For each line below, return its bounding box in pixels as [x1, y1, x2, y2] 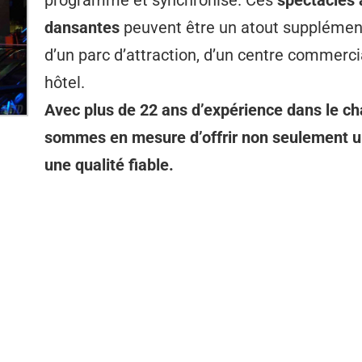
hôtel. [44, 73, 85, 92]
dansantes [44, 18, 120, 37]
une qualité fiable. [44, 155, 174, 175]
